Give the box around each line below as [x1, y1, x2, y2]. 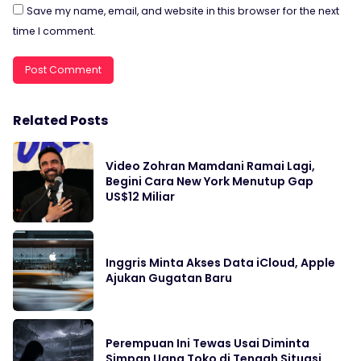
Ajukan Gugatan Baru [106, 270, 232, 287]
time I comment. [13, 24, 96, 39]
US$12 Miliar [106, 189, 175, 205]
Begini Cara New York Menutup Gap [106, 173, 313, 190]
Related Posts [13, 111, 108, 131]
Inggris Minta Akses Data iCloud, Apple [106, 255, 335, 272]
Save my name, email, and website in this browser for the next [27, 4, 339, 19]
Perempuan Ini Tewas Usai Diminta [106, 335, 309, 352]
